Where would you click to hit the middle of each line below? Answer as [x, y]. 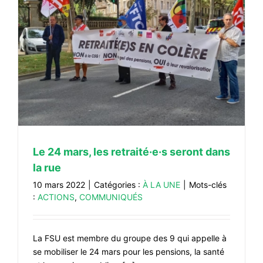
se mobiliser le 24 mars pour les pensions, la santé [129, 251]
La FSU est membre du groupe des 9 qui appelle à [130, 238]
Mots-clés [208, 184]
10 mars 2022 [59, 184]
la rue [47, 167]
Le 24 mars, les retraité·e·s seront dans [131, 151]
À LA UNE [161, 184]
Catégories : [118, 184]
